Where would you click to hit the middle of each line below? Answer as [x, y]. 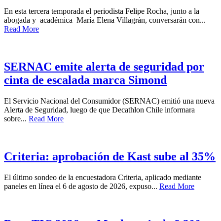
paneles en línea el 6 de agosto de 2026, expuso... [82, 186]
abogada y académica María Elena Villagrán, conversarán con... [105, 20]
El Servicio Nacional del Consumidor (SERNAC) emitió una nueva [109, 101]
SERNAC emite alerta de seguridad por [104, 67]
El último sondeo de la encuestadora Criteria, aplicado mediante [103, 178]
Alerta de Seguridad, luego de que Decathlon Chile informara [99, 110]
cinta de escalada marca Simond [85, 80]
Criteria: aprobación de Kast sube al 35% [110, 157]
